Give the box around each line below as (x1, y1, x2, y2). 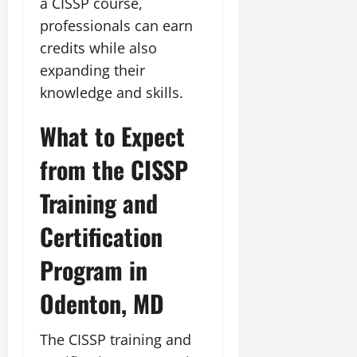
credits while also (40, 37, 157, 57)
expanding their (40, 60, 145, 80)
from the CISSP (40, 151, 188, 187)
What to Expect (40, 117, 185, 154)
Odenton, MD (40, 284, 164, 321)
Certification (40, 218, 163, 254)
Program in (40, 251, 147, 288)
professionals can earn (40, 15, 193, 35)
